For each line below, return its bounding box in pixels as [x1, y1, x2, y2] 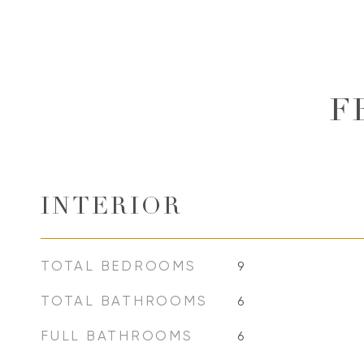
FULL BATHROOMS [41, 327, 193, 344]
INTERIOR [41, 197, 183, 220]
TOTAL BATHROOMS [41, 292, 208, 309]
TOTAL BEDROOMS [41, 258, 197, 274]
